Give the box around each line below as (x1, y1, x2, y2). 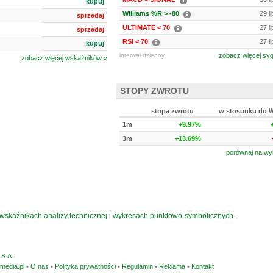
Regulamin (122, 263, 153, 270)
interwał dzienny (119, 52, 165, 58)
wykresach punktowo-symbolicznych (113, 211, 233, 220)
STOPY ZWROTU (120, 86, 189, 96)
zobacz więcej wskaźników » (21, 54, 107, 62)
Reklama (159, 263, 185, 270)
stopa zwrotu (151, 107, 194, 115)
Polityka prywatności (55, 263, 116, 270)
